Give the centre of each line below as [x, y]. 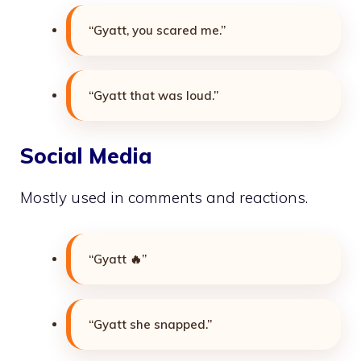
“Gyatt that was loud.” [154, 95]
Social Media [86, 156]
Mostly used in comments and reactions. [164, 198]
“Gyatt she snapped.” [150, 324]
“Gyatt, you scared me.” [157, 30]
